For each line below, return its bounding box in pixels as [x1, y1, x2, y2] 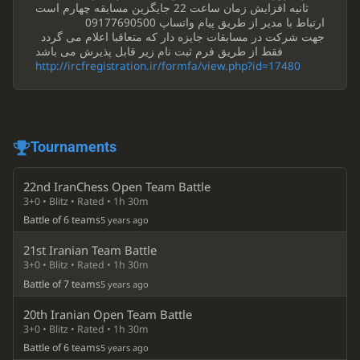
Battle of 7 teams [23, 276, 101, 291]
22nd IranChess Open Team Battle [23, 178, 211, 194]
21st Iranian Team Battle [23, 242, 157, 259]
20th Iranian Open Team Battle [23, 306, 193, 323]
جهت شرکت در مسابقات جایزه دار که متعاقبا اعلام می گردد [41, 29, 325, 44]
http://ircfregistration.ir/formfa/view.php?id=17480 [35, 58, 301, 73]
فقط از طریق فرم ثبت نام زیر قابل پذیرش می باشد [35, 43, 283, 59]
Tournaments [30, 137, 117, 156]
